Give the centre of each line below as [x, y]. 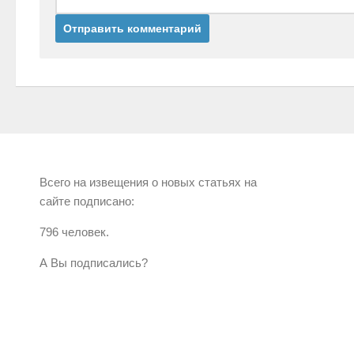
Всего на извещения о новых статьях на [148, 183]
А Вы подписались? [94, 263]
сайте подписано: [87, 201]
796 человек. [74, 232]
